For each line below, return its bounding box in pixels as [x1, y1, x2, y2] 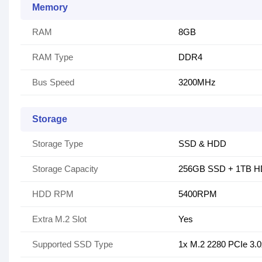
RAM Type [32, 52, 73, 63]
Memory [32, 2, 68, 13]
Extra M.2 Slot [32, 214, 87, 225]
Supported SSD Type [32, 239, 113, 250]
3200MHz [178, 77, 216, 88]
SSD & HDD [178, 139, 226, 149]
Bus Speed [32, 77, 74, 88]
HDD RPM [32, 189, 74, 199]
